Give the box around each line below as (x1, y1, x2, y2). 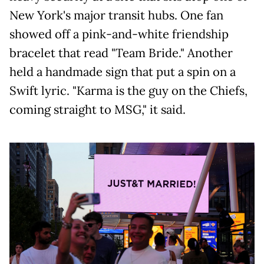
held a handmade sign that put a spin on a (9, 64, 236, 80)
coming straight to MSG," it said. (9, 101, 186, 117)
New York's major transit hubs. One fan (9, 7, 223, 23)
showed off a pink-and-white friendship (9, 26, 229, 42)
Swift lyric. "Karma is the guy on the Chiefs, (9, 82, 247, 98)
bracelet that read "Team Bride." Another (9, 45, 233, 61)
